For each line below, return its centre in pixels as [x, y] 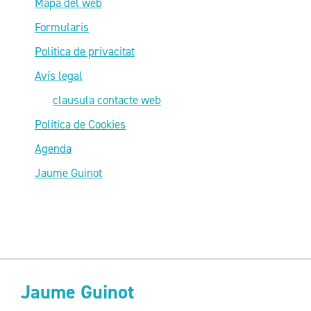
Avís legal [59, 75]
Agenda [53, 148]
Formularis [62, 27]
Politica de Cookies [80, 124]
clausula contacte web [107, 100]
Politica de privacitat [85, 51]
